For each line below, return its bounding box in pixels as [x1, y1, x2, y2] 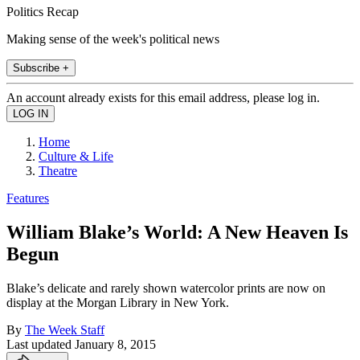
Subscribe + [13, 61, 69, 74]
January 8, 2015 [75, 337, 156, 351]
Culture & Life [39, 149, 113, 163]
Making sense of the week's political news [6, 31, 219, 46]
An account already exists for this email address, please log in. [6, 90, 320, 104]
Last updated [6, 337, 75, 351]
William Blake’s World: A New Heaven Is [6, 221, 348, 243]
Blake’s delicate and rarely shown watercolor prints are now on [6, 280, 325, 295]
